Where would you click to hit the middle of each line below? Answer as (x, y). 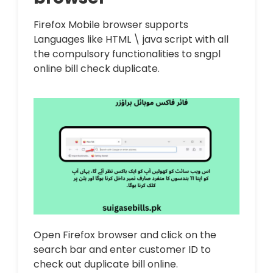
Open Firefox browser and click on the (125, 235)
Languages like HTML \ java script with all (131, 40)
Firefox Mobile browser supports (111, 25)
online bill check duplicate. (97, 69)
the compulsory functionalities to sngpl (127, 54)
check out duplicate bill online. (106, 264)
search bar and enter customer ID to (122, 249)
